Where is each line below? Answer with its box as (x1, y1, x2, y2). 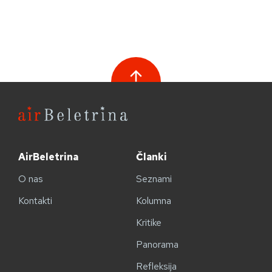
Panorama (136, 237, 178, 251)
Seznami (136, 172, 172, 185)
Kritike (136, 216, 161, 229)
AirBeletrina (18, 150, 78, 163)
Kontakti (18, 194, 52, 207)
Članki (136, 150, 167, 163)
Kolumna (136, 194, 171, 207)
